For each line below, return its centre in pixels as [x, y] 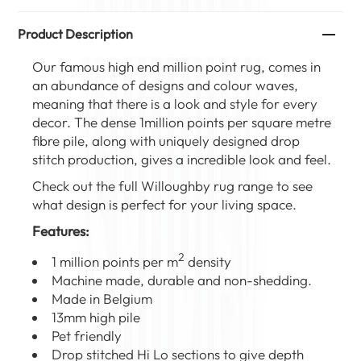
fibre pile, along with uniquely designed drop [166, 141]
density [208, 261]
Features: [61, 231]
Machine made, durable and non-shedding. [182, 280]
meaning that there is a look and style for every [175, 104]
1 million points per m [115, 261]
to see [293, 186]
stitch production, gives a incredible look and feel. [182, 160]
